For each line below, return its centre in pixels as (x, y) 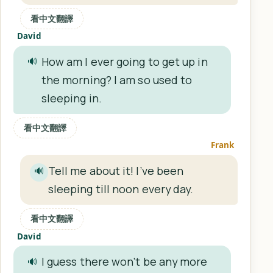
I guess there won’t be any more (124, 262)
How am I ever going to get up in (124, 61)
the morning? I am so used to (117, 80)
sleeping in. (71, 98)
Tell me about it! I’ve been (116, 171)
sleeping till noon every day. (121, 189)
